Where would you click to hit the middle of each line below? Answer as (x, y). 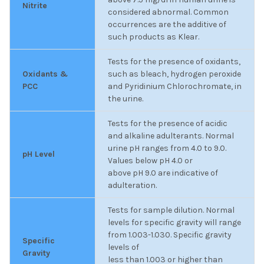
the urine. (126, 98)
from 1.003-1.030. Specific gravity (170, 235)
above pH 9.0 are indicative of (163, 173)
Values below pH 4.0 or (150, 160)
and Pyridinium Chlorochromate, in (175, 86)
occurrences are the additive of (167, 24)
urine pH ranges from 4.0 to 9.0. (167, 148)
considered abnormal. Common (168, 12)
